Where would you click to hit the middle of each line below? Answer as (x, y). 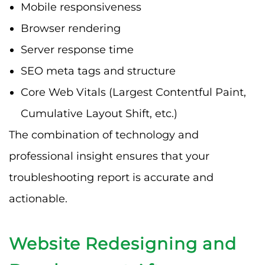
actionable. (38, 198)
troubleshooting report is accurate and (111, 177)
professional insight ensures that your (109, 156)
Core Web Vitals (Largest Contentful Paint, (133, 92)
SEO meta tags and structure (98, 71)
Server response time (77, 49)
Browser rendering (71, 28)
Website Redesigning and (123, 243)
